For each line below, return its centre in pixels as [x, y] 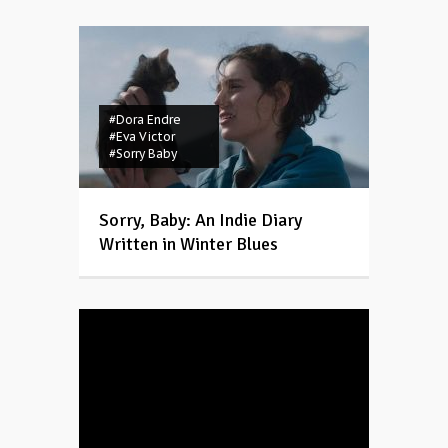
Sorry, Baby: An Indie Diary [200, 219]
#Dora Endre [145, 119]
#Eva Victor [142, 136]
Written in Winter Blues [188, 243]
